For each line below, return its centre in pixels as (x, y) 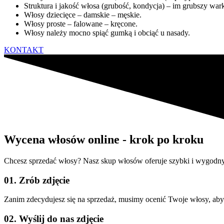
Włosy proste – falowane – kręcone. (81, 24)
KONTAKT (24, 50)
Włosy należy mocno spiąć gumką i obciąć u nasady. (107, 33)
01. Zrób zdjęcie (37, 180)
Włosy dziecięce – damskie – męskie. (83, 15)
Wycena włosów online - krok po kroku (104, 140)
